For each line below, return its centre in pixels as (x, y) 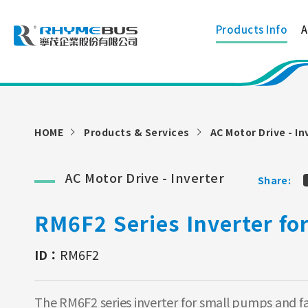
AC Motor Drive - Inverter (145, 177)
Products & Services (137, 132)
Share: (274, 180)
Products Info (251, 29)
